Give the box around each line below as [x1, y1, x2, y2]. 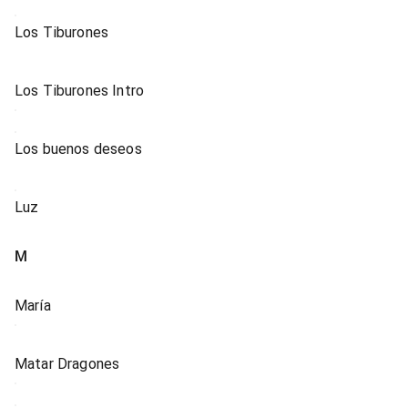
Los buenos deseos [15, 140, 142, 158]
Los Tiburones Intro [15, 82, 145, 99]
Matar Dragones [15, 355, 120, 372]
